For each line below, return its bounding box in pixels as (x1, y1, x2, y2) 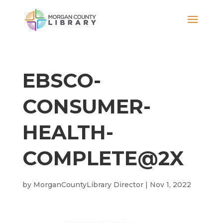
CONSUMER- (22, 94, 151, 118)
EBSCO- (22, 68, 101, 93)
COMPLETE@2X (22, 146, 184, 170)
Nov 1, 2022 (149, 180, 191, 189)
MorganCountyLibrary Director (33, 180, 143, 189)
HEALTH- (22, 120, 113, 144)
